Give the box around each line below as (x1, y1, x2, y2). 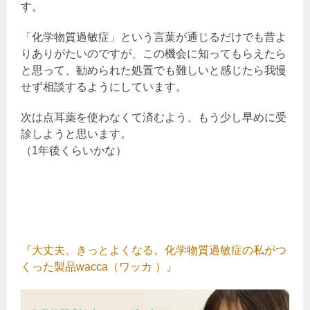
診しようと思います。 (21, 127, 131, 140)
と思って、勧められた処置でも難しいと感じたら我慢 (21, 64, 286, 76)
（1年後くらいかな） (21, 144, 127, 156)
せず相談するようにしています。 (21, 80, 187, 93)
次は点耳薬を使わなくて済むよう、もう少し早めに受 (21, 111, 286, 123)
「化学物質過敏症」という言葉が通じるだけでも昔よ (21, 30, 286, 43)
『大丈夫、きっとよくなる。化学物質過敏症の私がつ (21, 244, 286, 256)
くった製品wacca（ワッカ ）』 (21, 260, 177, 273)
